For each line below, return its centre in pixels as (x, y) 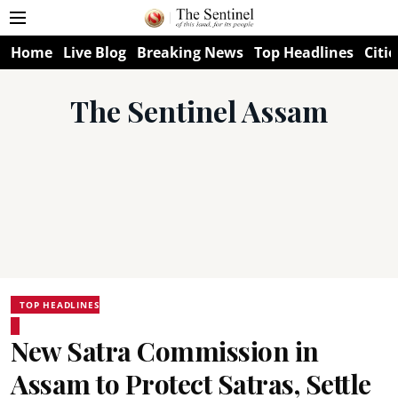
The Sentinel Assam (199, 111)
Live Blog (95, 52)
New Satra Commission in (165, 351)
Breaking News (190, 52)
